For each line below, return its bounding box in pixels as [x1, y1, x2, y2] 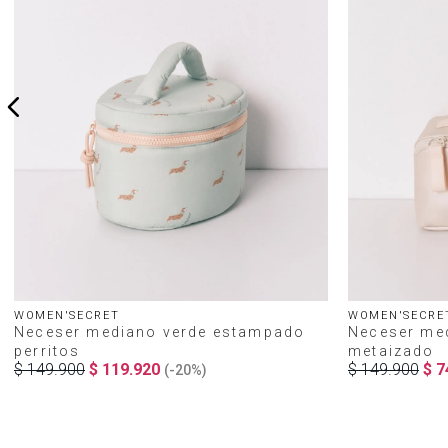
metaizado [348, 343, 435, 359]
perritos [14, 343, 81, 359]
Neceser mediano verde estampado [14, 324, 306, 340]
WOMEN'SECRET [14, 309, 120, 322]
